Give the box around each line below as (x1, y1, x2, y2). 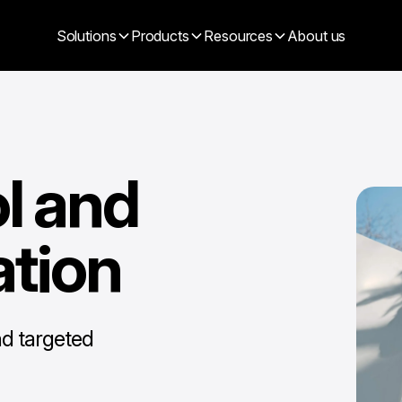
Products (130, 26, 189, 45)
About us (287, 26, 346, 45)
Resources (204, 26, 274, 45)
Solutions (56, 26, 117, 45)
